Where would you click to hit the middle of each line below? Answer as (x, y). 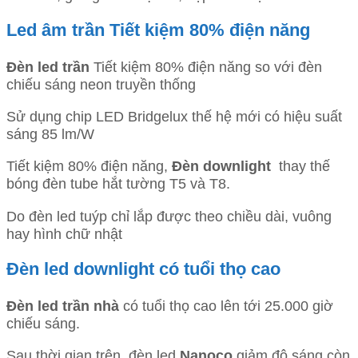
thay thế (302, 166)
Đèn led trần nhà (63, 305)
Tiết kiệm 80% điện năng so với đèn (206, 66)
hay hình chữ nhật (64, 233)
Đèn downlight (223, 166)
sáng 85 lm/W (50, 133)
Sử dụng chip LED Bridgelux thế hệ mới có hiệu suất (174, 116)
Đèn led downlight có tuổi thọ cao (143, 270)
